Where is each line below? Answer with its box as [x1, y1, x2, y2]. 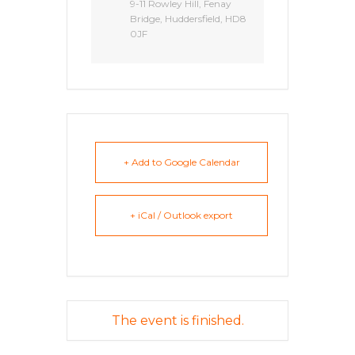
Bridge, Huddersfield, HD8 [130, 12, 246, 25]
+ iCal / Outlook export [130, 208, 233, 221]
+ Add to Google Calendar [123, 155, 240, 168]
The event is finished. [111, 312, 244, 328]
